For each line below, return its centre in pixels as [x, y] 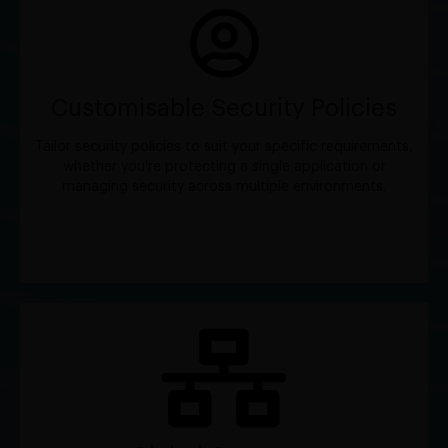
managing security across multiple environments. [224, 187]
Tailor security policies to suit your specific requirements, [224, 147]
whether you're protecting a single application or [224, 167]
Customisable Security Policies [224, 108]
